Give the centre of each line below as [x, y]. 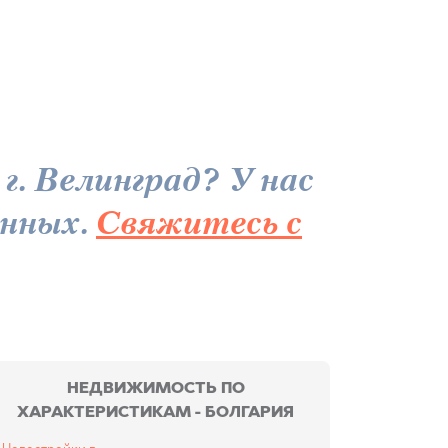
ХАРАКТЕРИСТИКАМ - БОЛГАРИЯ [156, 412]
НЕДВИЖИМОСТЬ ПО [155, 388]
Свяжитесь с [199, 225]
